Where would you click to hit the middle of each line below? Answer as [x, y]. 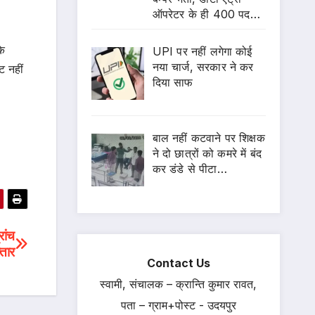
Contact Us [178, 263]
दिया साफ [173, 83]
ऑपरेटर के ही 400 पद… [206, 14]
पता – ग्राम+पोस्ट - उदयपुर [178, 305]
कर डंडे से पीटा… [189, 168]
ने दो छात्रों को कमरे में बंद [207, 153]
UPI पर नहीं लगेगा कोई [202, 52]
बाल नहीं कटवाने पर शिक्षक [208, 137]
